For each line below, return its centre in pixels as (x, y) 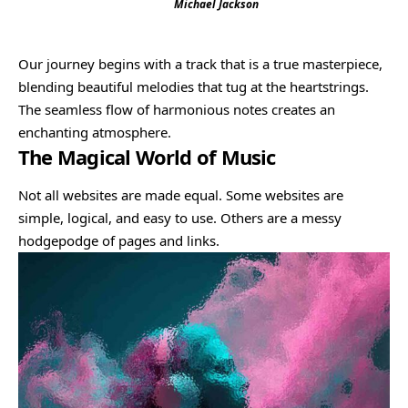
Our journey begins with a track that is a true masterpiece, (200, 63)
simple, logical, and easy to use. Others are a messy (180, 217)
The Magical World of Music (147, 156)
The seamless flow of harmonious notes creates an (177, 109)
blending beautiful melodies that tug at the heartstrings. (194, 86)
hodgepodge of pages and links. (119, 240)
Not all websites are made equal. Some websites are (181, 194)
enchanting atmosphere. (95, 132)
